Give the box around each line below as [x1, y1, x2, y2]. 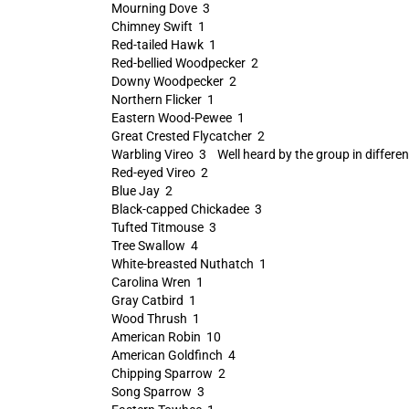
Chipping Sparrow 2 [110, 366, 225, 381]
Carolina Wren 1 [110, 275, 204, 289]
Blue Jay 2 [110, 184, 173, 198]
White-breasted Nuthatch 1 [110, 257, 267, 271]
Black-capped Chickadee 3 [110, 202, 262, 216]
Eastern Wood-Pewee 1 [110, 110, 245, 125]
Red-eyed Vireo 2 [110, 165, 208, 180]
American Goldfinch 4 [110, 348, 236, 362]
